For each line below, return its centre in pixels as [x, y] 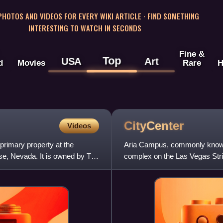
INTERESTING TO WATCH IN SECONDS [85, 28]
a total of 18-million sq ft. [163, 168]
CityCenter [154, 125]
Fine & [192, 54]
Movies [31, 63]
